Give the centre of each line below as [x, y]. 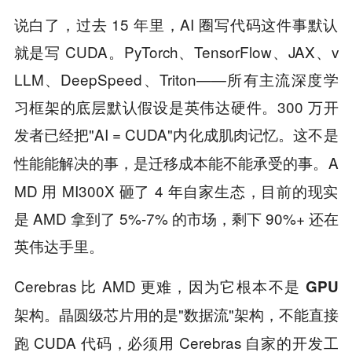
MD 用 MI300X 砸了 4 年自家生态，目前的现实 [176, 191]
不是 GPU [303, 287]
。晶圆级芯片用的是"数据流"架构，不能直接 [191, 314]
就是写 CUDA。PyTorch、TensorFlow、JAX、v [176, 52]
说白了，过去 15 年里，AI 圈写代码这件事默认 [176, 24]
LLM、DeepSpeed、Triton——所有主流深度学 [176, 79]
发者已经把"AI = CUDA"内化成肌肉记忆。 [154, 134]
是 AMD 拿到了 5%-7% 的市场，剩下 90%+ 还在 [176, 218]
